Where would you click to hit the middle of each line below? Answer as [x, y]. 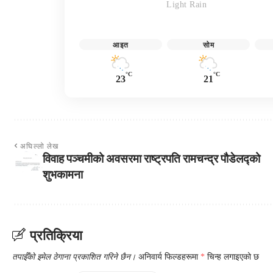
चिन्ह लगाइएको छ [232, 257]
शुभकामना [63, 174]
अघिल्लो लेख [40, 146]
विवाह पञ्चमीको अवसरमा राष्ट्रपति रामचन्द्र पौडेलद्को [151, 158]
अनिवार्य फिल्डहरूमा [169, 257]
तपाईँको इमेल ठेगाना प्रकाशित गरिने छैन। [74, 257]
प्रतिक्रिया [56, 234]
